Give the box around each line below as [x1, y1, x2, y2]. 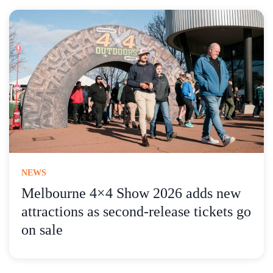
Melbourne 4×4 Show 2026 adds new [21, 185, 241, 202]
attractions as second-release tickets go [21, 204, 251, 220]
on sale [21, 222, 63, 238]
